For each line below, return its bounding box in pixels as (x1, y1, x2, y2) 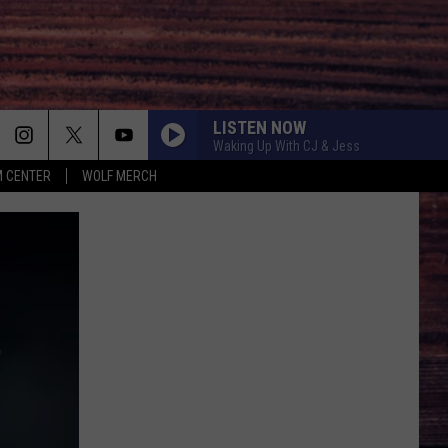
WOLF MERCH (82, 168, 157, 184)
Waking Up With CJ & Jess (213, 137, 360, 154)
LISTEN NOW (213, 116, 306, 138)
